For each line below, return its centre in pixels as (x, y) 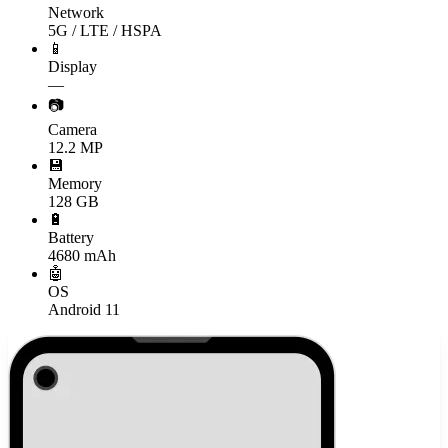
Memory (75, 183)
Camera (72, 129)
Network (76, 12)
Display (72, 66)
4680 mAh (82, 255)
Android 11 (84, 309)
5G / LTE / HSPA (105, 30)
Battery (71, 237)
